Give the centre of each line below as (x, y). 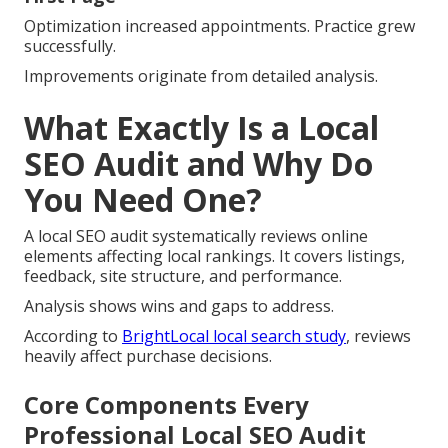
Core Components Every (166, 405)
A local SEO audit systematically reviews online (196, 236)
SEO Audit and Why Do (198, 164)
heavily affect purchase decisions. (148, 356)
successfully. (70, 46)
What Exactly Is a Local (201, 128)
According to (73, 336)
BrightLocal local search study (234, 336)
